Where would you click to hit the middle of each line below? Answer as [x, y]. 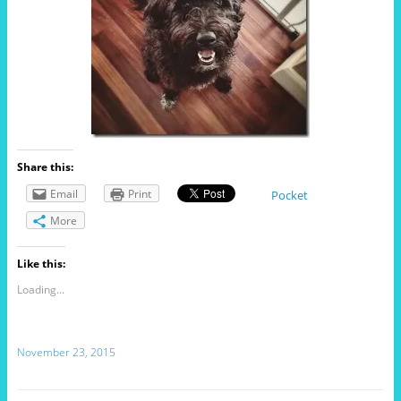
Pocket [289, 196]
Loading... [40, 290]
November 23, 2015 [66, 353]
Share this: [45, 167]
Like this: [41, 264]
